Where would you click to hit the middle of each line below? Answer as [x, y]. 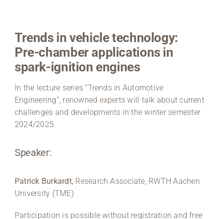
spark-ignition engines [77, 67]
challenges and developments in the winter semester [107, 112]
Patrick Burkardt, [44, 181]
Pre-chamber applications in [94, 52]
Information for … [53, 45]
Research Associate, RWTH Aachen [137, 181]
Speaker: [33, 153]
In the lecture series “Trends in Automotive [89, 88]
